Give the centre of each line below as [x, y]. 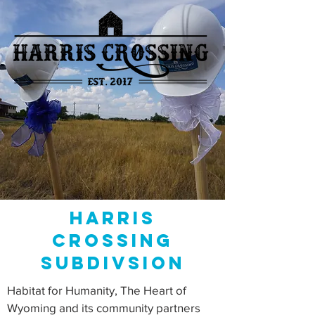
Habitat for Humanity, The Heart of [97, 290]
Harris [112, 218]
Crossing [112, 240]
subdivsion [112, 263]
